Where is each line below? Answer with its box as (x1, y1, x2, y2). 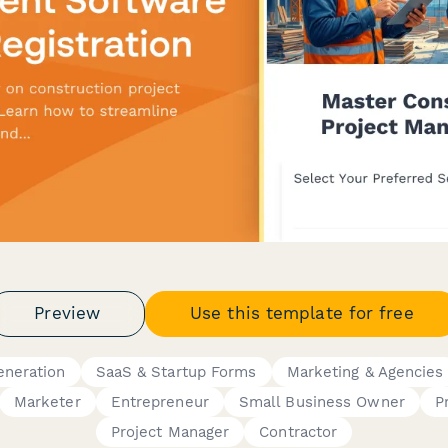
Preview (34, 303, 101, 323)
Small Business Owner (238, 392, 405, 411)
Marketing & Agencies (286, 362, 444, 381)
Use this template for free (190, 303, 414, 323)
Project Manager (110, 422, 230, 441)
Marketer (13, 392, 81, 411)
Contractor (259, 422, 338, 441)
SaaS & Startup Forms (95, 362, 257, 381)
